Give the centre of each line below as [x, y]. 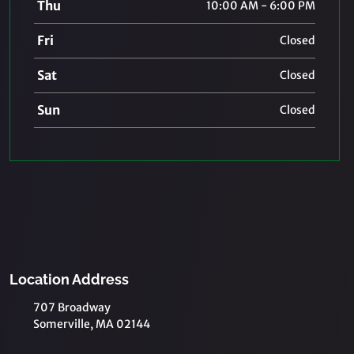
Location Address [69, 279]
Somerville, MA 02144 [92, 324]
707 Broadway [72, 307]
